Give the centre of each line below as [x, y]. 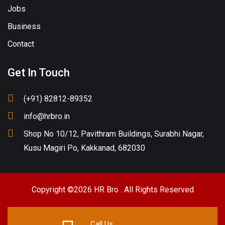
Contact [21, 44]
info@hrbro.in [47, 116]
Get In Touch [39, 73]
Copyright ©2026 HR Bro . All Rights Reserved [113, 190]
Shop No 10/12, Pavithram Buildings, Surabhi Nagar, [114, 134]
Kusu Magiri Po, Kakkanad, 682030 [84, 148]
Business [24, 26]
